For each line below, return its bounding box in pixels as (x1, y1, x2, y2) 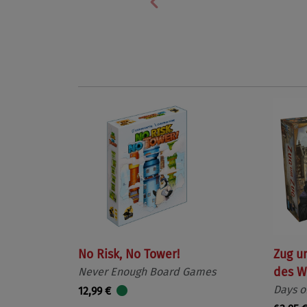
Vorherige (153, 3, 214, 20)
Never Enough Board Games (78, 265, 216, 278)
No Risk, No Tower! (78, 247, 180, 262)
